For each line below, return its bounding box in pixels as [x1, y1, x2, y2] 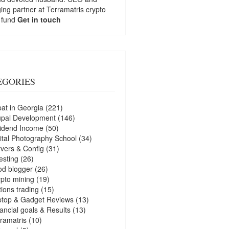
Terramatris [46, 4, 86, 14]
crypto [85, 4, 106, 14]
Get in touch [17, 14, 61, 25]
